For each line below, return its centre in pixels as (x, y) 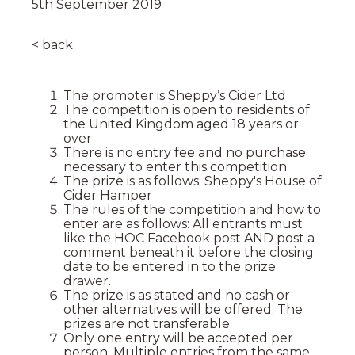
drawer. (87, 281)
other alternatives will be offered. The (183, 310)
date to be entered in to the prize (170, 267)
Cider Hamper (108, 196)
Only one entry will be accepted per (178, 338)
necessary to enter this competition (175, 167)
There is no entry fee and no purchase (185, 153)
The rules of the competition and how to (192, 210)
